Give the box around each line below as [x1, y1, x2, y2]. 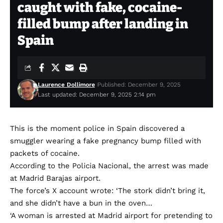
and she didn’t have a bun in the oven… [10, 199, 152, 208]
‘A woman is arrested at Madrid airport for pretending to [10, 211, 213, 220]
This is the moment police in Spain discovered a [10, 124, 185, 133]
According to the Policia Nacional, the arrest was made [10, 161, 209, 170]
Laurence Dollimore [37, 81, 95, 88]
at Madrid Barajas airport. [10, 174, 101, 183]
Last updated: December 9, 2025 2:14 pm [37, 91, 156, 98]
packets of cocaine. [10, 149, 80, 158]
